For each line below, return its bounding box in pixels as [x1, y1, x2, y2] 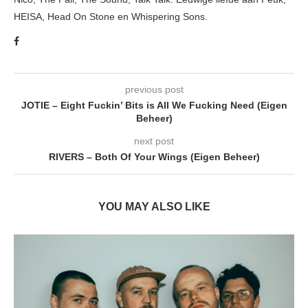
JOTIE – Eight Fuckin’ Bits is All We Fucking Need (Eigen [21, 99, 287, 111]
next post [134, 135, 174, 146]
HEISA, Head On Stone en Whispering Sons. [14, 10, 208, 22]
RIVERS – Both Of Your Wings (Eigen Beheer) [48, 151, 260, 162]
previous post [124, 83, 184, 95]
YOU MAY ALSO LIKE [98, 200, 210, 212]
